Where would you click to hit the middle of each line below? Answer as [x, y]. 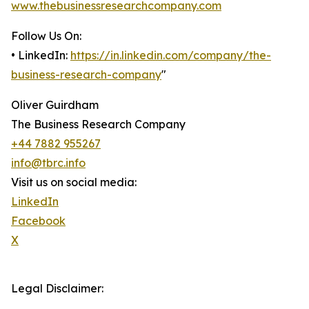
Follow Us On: [46, 36]
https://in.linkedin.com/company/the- [171, 56]
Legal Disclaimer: [57, 289]
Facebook [38, 221]
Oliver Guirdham [55, 105]
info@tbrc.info [48, 163]
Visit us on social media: [74, 182]
